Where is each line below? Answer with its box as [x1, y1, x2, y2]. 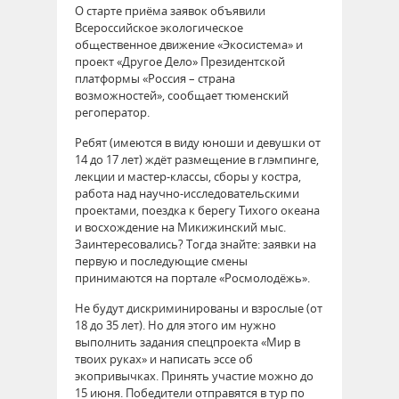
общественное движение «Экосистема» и [75, 36, 303, 53]
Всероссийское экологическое [75, 19, 243, 36]
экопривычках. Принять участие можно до [75, 367, 313, 384]
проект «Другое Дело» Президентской [75, 53, 285, 69]
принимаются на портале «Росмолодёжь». [75, 269, 310, 286]
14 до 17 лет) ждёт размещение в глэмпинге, [75, 151, 319, 167]
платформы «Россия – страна [75, 69, 235, 86]
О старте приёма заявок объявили [75, 2, 265, 19]
